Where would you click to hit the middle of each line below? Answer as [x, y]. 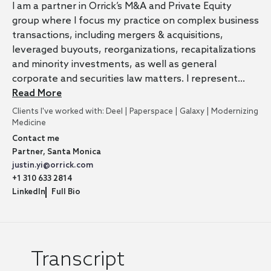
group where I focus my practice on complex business [135, 21]
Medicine [29, 123]
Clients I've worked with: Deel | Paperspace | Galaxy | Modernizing [135, 111]
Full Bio [66, 192]
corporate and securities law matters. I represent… [129, 79]
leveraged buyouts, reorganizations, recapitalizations [134, 50]
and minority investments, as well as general [114, 64]
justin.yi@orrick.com [53, 165]
